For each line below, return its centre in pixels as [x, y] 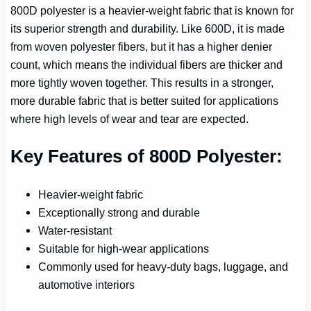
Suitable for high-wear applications [124, 248]
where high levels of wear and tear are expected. [130, 118]
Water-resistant [75, 230]
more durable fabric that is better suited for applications [145, 100]
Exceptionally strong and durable [119, 212]
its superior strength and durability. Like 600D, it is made [148, 28]
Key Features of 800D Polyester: [147, 156]
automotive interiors [87, 284]
